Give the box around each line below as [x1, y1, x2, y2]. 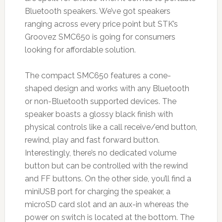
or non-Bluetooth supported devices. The [24, 96, 176, 106]
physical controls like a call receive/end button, [24, 122, 197, 132]
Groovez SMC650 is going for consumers [24, 32, 175, 42]
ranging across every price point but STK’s [24, 19, 178, 29]
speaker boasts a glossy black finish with [24, 109, 173, 119]
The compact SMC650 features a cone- [24, 70, 171, 80]
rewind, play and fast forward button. [24, 135, 160, 145]
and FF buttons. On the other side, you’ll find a [24, 173, 191, 183]
